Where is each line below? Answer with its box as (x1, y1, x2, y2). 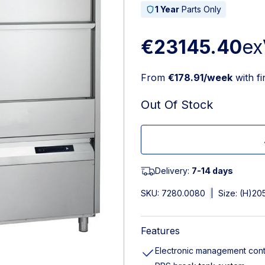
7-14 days (192, 166, 233, 176)
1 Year (155, 4, 179, 14)
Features (141, 225, 180, 237)
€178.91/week (168, 72, 232, 83)
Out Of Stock (141, 98, 213, 112)
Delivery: (155, 166, 192, 176)
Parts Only (179, 4, 221, 14)
